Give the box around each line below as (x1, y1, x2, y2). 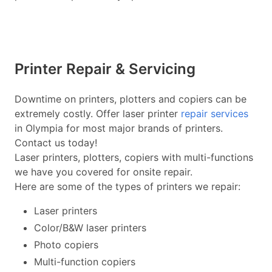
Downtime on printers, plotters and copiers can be (15, 93, 246, 105)
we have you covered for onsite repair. (15, 166, 192, 178)
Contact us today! (15, 137, 97, 149)
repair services (181, 107, 248, 120)
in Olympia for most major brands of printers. (15, 122, 223, 134)
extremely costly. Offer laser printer (15, 107, 181, 120)
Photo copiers (34, 239, 98, 251)
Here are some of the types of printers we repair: (15, 180, 240, 192)
